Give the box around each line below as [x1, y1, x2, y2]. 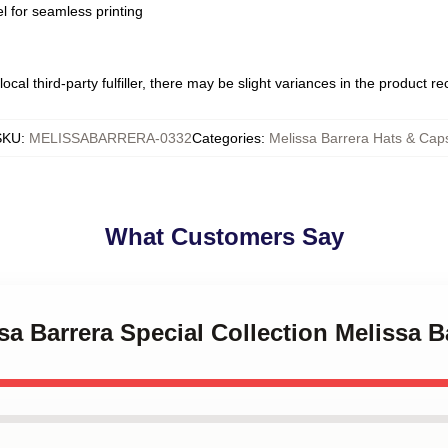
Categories [191, 130, 261, 146]
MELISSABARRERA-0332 [28, 130, 192, 146]
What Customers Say [104, 223, 344, 250]
